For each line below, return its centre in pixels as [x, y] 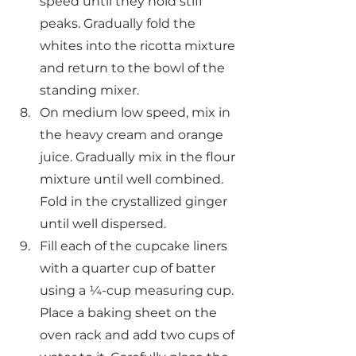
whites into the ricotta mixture [139, 45]
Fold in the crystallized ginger [135, 201]
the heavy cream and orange [133, 134]
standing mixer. [89, 90]
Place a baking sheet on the [130, 312]
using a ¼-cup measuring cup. [138, 290]
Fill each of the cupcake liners [135, 246]
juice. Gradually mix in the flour [139, 157]
